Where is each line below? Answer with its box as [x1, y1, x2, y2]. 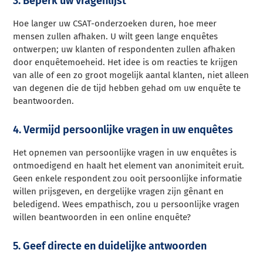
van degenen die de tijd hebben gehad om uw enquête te [13, 83, 241, 94]
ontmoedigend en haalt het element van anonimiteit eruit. [13, 160, 245, 171]
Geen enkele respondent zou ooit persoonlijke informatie [13, 173, 242, 184]
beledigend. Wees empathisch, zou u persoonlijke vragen [13, 199, 240, 210]
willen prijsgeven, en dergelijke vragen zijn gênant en [13, 186, 224, 197]
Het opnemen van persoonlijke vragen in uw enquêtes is [13, 147, 237, 159]
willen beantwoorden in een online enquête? [13, 212, 191, 223]
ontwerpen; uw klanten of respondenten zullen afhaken [13, 44, 236, 55]
